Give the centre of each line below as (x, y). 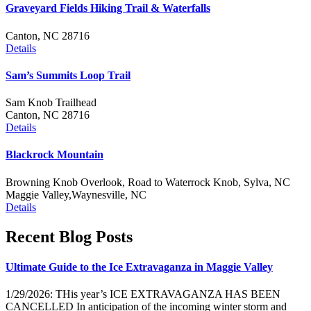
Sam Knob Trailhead (51, 103)
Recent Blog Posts (69, 236)
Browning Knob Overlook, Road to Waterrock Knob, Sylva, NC (148, 182)
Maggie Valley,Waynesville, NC (76, 194)
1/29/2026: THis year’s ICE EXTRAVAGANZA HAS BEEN (143, 294)
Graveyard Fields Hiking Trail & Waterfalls (108, 8)
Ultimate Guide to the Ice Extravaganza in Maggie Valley (139, 267)
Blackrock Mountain (54, 155)
